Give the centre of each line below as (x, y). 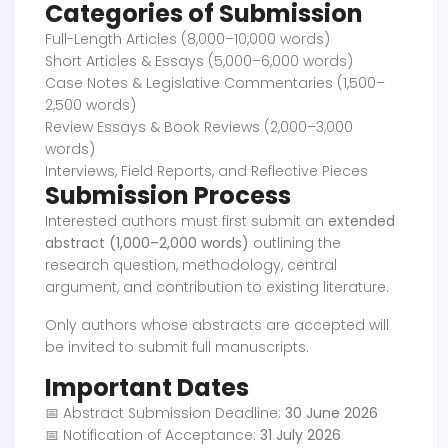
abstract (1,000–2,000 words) (147, 243)
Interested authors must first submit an (186, 221)
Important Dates (147, 388)
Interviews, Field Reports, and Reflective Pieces (206, 171)
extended (361, 221)
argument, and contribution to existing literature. (217, 287)
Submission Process (168, 196)
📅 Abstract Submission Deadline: (165, 413)
